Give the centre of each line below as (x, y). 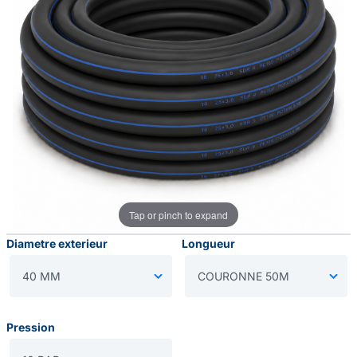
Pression (31, 327)
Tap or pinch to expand (178, 214)
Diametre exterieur (57, 243)
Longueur (208, 243)
